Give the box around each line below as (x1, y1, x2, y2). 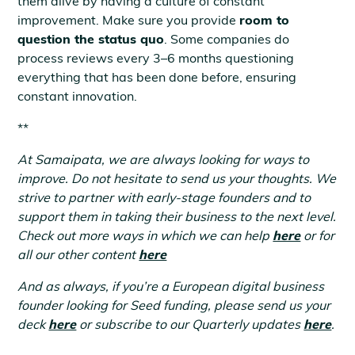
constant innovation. (17, 88, 138, 104)
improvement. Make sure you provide (17, 12, 240, 28)
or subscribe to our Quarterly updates (76, 316, 304, 332)
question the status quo (17, 31, 165, 47)
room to (239, 12, 290, 28)
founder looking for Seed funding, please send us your (17, 297, 331, 313)
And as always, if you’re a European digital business (17, 278, 325, 294)
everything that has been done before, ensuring (17, 69, 297, 85)
